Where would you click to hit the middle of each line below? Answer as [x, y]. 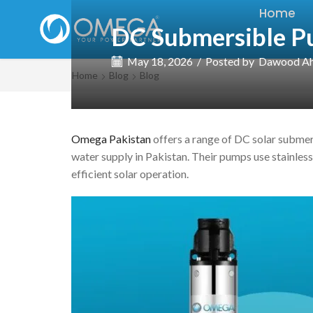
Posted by [230, 61]
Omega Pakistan [111, 139]
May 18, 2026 [159, 61]
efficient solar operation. [130, 174]
